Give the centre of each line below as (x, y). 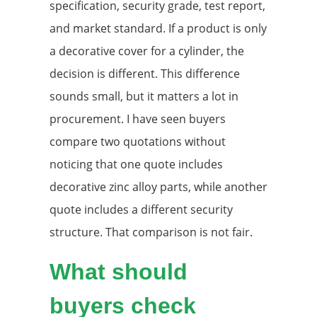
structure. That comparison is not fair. (151, 232)
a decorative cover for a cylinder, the (147, 51)
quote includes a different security (141, 210)
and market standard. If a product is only (158, 29)
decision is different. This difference (145, 74)
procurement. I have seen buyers (138, 119)
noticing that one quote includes (136, 165)
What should (119, 272)
